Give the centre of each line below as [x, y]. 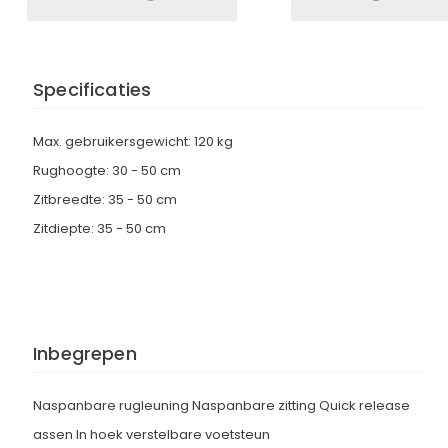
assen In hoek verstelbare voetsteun [151, 434]
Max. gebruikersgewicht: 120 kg [133, 141]
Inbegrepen [85, 353]
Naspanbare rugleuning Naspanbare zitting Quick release [221, 405]
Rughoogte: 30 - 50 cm [107, 170]
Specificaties [92, 89]
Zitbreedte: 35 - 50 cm [105, 199]
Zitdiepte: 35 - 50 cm [99, 228]
